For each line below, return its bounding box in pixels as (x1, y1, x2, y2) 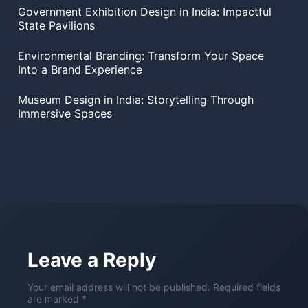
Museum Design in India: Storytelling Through (18, 93, 254, 107)
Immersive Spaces (18, 107, 112, 121)
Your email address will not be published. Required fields (27, 280, 280, 293)
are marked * (27, 292, 87, 305)
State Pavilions (18, 19, 95, 33)
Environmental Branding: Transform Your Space (18, 49, 264, 63)
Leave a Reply (27, 247, 156, 272)
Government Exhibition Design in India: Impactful (18, 5, 272, 19)
